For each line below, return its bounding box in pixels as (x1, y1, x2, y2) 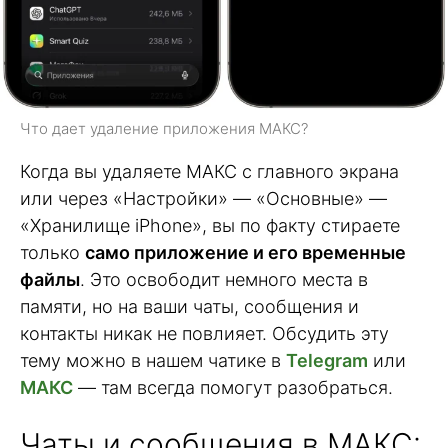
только (20, 241, 85, 263)
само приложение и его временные (85, 241, 406, 263)
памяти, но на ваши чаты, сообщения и (20, 295, 359, 317)
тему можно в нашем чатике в (20, 349, 286, 371)
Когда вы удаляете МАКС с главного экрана (20, 160, 399, 182)
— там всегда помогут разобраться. (73, 376, 393, 398)
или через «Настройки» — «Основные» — (20, 187, 387, 209)
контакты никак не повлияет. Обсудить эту (20, 322, 389, 344)
